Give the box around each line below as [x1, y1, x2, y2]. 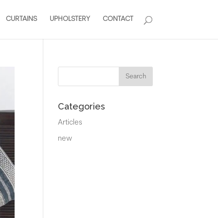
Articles [58, 119, 83, 127]
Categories [58, 101, 106, 111]
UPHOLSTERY [49, 16, 90, 23]
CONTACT [102, 16, 133, 23]
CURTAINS [5, 16, 37, 23]
